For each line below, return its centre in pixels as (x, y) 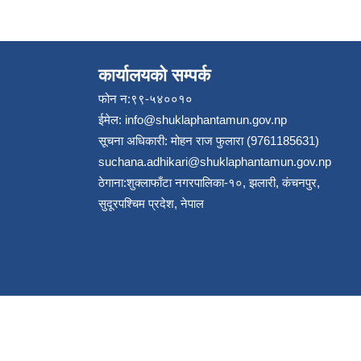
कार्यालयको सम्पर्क (154, 75)
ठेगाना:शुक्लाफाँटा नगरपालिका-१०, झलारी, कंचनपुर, (209, 183)
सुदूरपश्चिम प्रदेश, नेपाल (151, 203)
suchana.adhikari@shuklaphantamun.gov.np (215, 162)
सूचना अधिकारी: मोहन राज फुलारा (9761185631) (209, 141)
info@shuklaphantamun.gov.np (206, 120)
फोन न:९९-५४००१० (145, 99)
